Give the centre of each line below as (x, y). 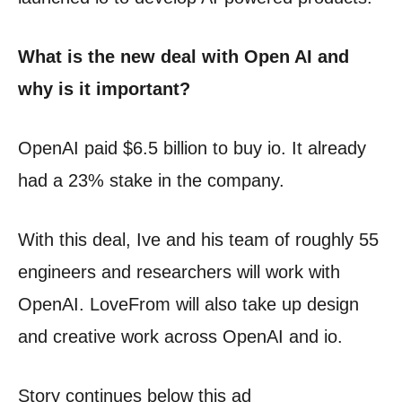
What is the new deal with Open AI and (184, 57)
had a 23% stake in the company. (151, 181)
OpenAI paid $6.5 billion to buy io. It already (192, 149)
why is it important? (104, 89)
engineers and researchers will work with (179, 272)
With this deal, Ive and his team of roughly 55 (198, 240)
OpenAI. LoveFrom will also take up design (188, 305)
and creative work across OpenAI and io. (180, 337)
